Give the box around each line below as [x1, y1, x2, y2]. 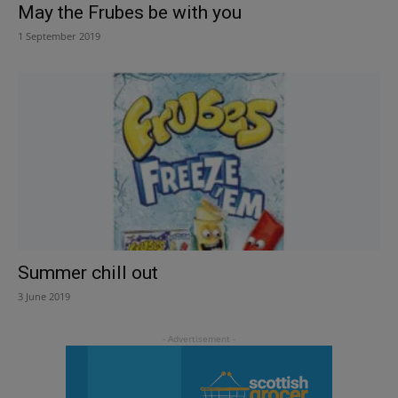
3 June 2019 [18, 290, 70, 304]
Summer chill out [18, 262, 158, 284]
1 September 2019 [18, 28, 100, 43]
